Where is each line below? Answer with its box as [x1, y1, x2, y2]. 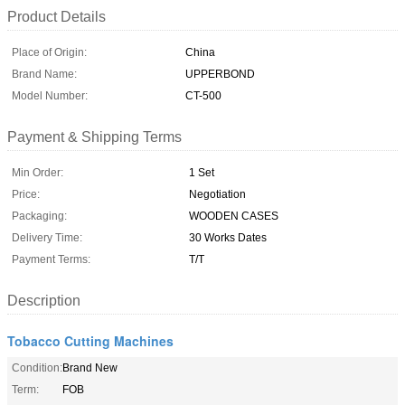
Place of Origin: [12, 45, 87, 59]
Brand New [62, 361, 118, 374]
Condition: [12, 361, 62, 374]
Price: [12, 187, 40, 201]
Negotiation [189, 187, 246, 201]
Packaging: [12, 209, 67, 222]
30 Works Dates [189, 231, 267, 244]
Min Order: [12, 165, 63, 179]
